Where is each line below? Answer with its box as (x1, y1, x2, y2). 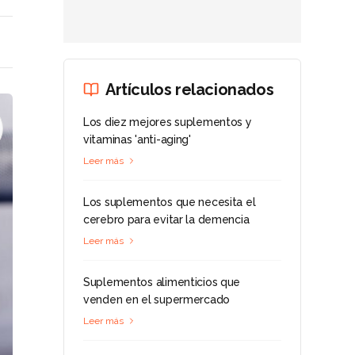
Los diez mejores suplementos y (83, 116, 252, 128)
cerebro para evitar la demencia (83, 213, 250, 226)
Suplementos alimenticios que (83, 276, 241, 288)
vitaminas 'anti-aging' (83, 133, 191, 146)
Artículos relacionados (105, 80, 274, 99)
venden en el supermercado (83, 293, 231, 306)
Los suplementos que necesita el (83, 196, 256, 208)
